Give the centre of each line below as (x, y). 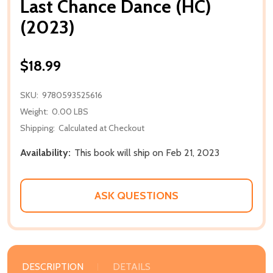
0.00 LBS (70, 111)
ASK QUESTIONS (136, 195)
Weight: (34, 111)
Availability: (45, 152)
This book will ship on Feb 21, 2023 (147, 152)
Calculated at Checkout (101, 128)
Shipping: (37, 128)
